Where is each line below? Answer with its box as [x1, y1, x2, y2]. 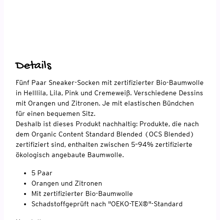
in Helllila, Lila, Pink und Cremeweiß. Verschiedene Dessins [16, 88, 203, 97]
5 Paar [31, 168, 53, 177]
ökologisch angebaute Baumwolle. [16, 150, 124, 159]
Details [16, 58, 51, 73]
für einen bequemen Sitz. [16, 109, 95, 117]
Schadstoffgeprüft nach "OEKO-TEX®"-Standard [31, 199, 183, 208]
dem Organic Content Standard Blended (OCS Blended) [16, 130, 194, 138]
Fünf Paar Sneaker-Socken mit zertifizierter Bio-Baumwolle [16, 78, 204, 86]
